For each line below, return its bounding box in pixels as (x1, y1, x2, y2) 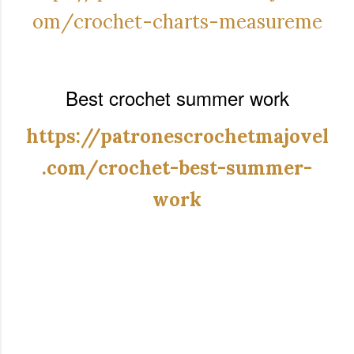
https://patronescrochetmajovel (25, 123, 329, 149)
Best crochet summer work (65, 83, 289, 111)
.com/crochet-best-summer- (42, 155, 312, 180)
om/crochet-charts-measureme (32, 9, 322, 34)
